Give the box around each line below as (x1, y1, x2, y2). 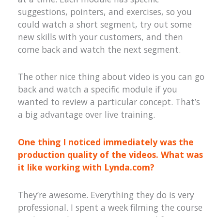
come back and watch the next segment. (18, 43, 181, 55)
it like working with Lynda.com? (18, 161, 155, 173)
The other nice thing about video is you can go (18, 71, 205, 83)
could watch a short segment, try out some (18, 18, 192, 30)
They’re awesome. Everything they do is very (18, 188, 195, 201)
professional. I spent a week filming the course (18, 201, 203, 213)
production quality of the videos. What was (18, 148, 203, 160)
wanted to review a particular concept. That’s (18, 96, 201, 108)
